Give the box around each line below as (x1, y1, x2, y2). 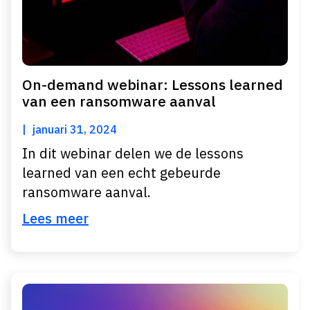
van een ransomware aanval (22, 92, 216, 111)
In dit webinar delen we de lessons (22, 144, 244, 163)
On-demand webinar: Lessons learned (22, 75, 283, 94)
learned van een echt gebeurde (22, 163, 221, 182)
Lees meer (22, 209, 89, 228)
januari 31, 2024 (32, 122, 117, 136)
